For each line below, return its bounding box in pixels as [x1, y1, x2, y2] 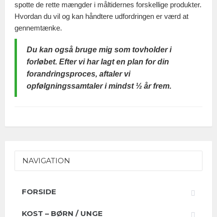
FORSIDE [22, 186, 56, 196]
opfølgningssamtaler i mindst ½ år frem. [27, 81, 171, 90]
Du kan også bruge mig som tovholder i [27, 45, 171, 54]
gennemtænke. [15, 23, 62, 32]
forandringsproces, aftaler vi [27, 69, 130, 78]
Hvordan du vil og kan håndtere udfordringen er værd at [15, 12, 188, 20]
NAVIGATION [22, 155, 70, 165]
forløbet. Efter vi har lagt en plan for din [27, 57, 169, 66]
